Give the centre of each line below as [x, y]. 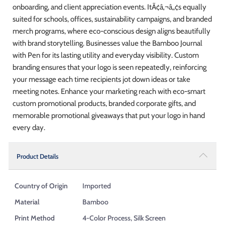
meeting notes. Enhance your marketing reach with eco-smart [109, 91]
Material [27, 202]
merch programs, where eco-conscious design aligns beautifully [111, 31]
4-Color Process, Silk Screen [124, 218]
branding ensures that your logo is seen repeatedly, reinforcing [109, 67]
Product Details [37, 156]
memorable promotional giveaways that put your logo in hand [109, 115]
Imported [97, 186]
